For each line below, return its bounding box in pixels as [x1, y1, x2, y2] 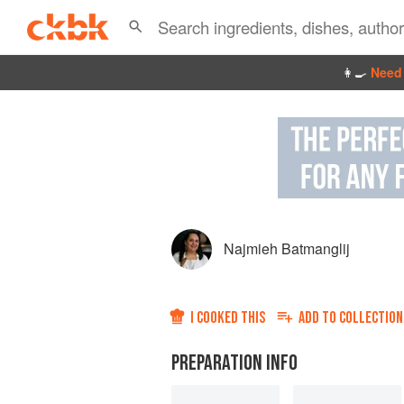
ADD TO [298, 308, 339, 328]
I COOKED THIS [190, 308, 265, 328]
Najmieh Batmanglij [224, 238, 350, 260]
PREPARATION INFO [171, 350, 298, 377]
